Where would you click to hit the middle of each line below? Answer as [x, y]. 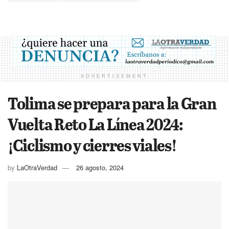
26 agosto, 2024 [100, 167]
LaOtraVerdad [37, 167]
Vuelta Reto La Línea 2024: [95, 123]
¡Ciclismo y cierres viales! [92, 144]
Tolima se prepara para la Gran [112, 102]
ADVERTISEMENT [114, 76]
